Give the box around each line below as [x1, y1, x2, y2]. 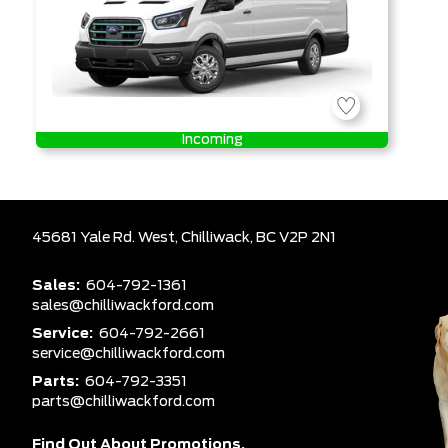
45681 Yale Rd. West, [32, 231, 181, 245]
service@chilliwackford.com [32, 347, 225, 361]
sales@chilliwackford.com [32, 299, 214, 313]
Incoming [181, 133, 243, 147]
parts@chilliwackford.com [32, 395, 215, 409]
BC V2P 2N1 [256, 231, 336, 245]
